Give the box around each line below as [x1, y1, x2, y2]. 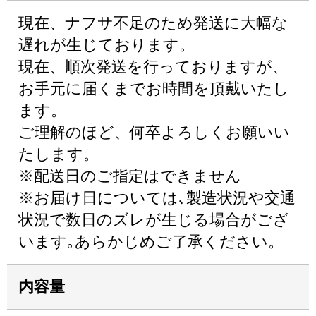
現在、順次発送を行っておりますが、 [18, 58, 288, 75]
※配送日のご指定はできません [18, 167, 241, 185]
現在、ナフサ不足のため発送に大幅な [18, 14, 288, 32]
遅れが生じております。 [18, 36, 195, 54]
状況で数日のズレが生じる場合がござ [18, 211, 289, 229]
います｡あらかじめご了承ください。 [18, 233, 284, 250]
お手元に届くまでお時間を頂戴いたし [18, 80, 289, 97]
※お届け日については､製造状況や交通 [18, 189, 296, 207]
